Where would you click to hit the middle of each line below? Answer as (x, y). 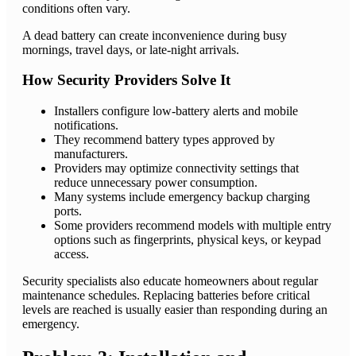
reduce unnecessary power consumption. (156, 183)
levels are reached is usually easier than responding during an (175, 310)
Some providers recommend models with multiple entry (193, 226)
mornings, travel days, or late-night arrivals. (131, 49)
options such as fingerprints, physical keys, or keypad (188, 240)
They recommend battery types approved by (164, 140)
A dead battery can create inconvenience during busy (155, 35)
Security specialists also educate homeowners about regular (170, 281)
